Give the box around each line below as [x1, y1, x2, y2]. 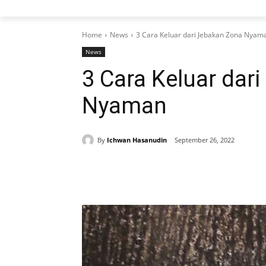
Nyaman [82, 93, 167, 119]
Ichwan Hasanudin [107, 135, 167, 144]
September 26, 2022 [175, 135, 235, 145]
